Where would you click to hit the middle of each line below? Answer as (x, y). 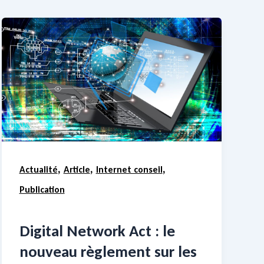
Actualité (38, 170)
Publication (42, 190)
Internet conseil (129, 170)
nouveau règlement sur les (108, 251)
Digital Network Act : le (97, 230)
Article (77, 170)
